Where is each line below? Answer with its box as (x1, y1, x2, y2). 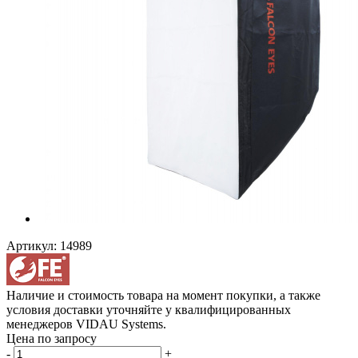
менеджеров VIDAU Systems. (6, 316, 166, 331)
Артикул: (6, 238, 57, 253)
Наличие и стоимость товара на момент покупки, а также (6, 288, 320, 302)
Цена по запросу (6, 331, 97, 345)
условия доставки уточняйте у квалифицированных (6, 302, 291, 316)
